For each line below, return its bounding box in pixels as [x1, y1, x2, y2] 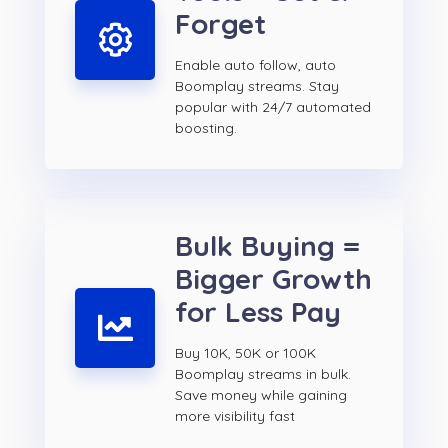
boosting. [175, 119, 237, 138]
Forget [175, 6, 266, 42]
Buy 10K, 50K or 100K [175, 344, 316, 363]
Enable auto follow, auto [175, 56, 336, 75]
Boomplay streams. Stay [175, 77, 339, 96]
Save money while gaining [175, 386, 347, 405]
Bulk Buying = [175, 228, 360, 264]
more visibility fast [175, 407, 295, 426]
